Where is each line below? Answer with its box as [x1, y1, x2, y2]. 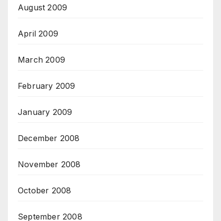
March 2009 [18, 55, 65, 65]
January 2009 [18, 107, 73, 117]
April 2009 [18, 29, 58, 39]
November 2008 [18, 159, 81, 170]
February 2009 [18, 81, 75, 91]
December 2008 [18, 133, 80, 144]
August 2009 [18, 2, 68, 13]
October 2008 [18, 185, 72, 196]
